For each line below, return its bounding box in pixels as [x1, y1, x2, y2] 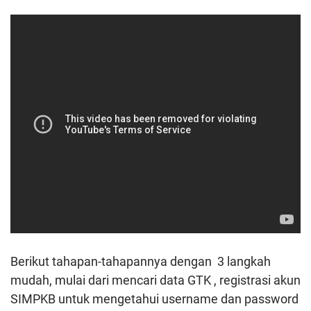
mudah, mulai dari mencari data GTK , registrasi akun [10, 273, 301, 288]
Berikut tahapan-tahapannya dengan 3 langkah [10, 254, 271, 269]
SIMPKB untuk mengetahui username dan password [10, 292, 299, 307]
